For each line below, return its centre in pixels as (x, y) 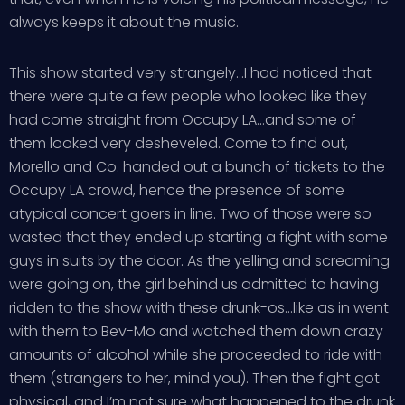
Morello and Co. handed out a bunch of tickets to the (197, 167)
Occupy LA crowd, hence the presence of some (177, 190)
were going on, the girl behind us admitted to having (194, 284)
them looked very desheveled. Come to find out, (179, 143)
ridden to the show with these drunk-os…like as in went (199, 308)
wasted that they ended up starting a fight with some (198, 237)
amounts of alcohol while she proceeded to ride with (196, 355)
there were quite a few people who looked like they (188, 96)
